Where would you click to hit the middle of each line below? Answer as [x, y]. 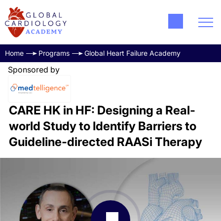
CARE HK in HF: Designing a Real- [102, 110]
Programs [54, 53]
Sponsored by [34, 70]
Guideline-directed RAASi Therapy [105, 142]
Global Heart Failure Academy [132, 53]
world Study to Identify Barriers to [102, 126]
